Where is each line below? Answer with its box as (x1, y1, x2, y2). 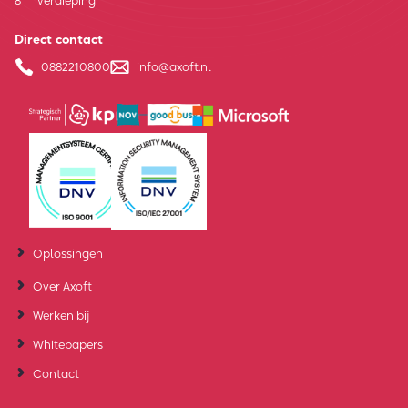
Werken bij (33, 307, 89, 322)
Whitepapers (33, 336, 103, 352)
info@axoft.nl (137, 59, 211, 75)
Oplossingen (33, 245, 103, 260)
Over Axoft (33, 278, 92, 293)
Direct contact (15, 31, 103, 48)
